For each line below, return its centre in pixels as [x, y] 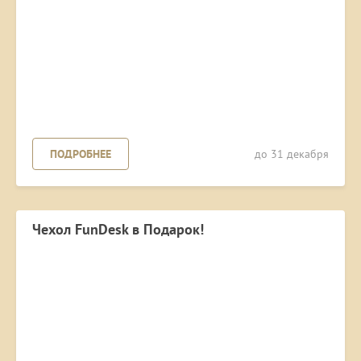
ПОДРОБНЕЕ [81, 154]
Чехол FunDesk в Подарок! [118, 230]
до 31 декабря [292, 154]
